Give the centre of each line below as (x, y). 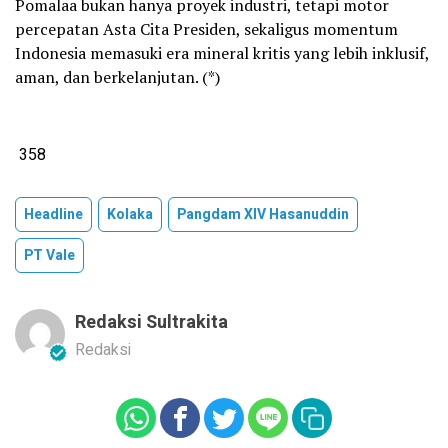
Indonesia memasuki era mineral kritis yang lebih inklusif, (222, 52)
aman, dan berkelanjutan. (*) (117, 76)
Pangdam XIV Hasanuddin (263, 214)
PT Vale (49, 255)
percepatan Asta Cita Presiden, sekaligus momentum (206, 28)
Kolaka (130, 214)
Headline (53, 214)
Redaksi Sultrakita (151, 322)
